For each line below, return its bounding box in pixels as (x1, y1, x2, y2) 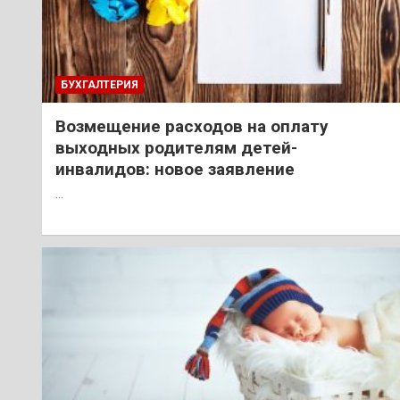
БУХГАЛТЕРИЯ (61, 79, 138, 92)
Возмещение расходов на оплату (55, 116, 329, 137)
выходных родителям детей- (55, 137, 297, 159)
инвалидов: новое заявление (55, 159, 295, 180)
